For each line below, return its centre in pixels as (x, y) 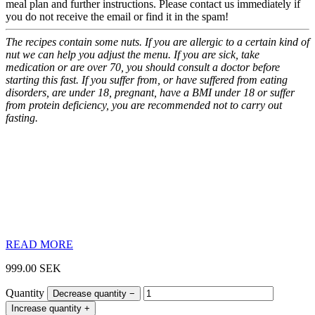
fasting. (22, 118)
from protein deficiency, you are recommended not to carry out (144, 105)
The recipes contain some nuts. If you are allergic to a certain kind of (157, 42)
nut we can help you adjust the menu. (88, 55)
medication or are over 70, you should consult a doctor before (144, 67)
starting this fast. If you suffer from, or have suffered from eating (147, 80)
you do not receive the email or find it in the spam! (117, 17)
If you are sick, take (217, 55)
